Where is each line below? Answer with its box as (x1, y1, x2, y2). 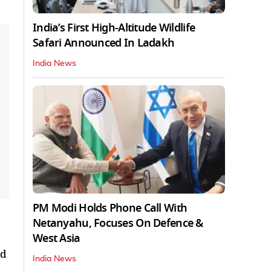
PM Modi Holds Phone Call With (33, 200, 188, 216)
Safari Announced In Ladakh (33, 34, 175, 51)
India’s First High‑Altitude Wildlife (33, 19, 195, 36)
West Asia (33, 230, 80, 246)
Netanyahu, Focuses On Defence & (33, 215, 203, 231)
